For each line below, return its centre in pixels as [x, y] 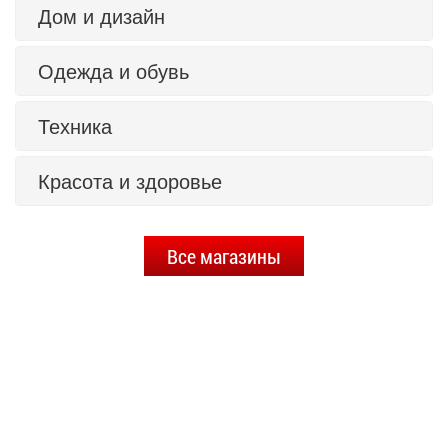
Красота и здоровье [130, 180]
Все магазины [224, 255]
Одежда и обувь [113, 70]
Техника [75, 125]
